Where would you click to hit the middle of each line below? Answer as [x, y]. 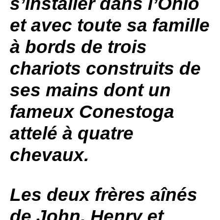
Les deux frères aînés [104, 195]
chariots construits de [105, 69]
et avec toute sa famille [110, 25]
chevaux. [49, 155]
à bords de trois [78, 47]
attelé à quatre [72, 133]
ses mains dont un [90, 90]
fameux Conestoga [92, 112]
